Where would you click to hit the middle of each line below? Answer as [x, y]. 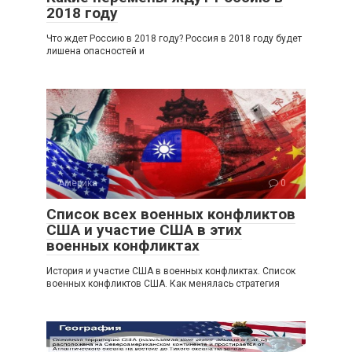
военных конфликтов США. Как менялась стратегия [163, 284]
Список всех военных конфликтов [171, 214]
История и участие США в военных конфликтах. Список [171, 271]
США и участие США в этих [144, 230]
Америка [78, 183]
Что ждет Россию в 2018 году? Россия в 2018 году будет [174, 38]
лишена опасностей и [95, 51]
